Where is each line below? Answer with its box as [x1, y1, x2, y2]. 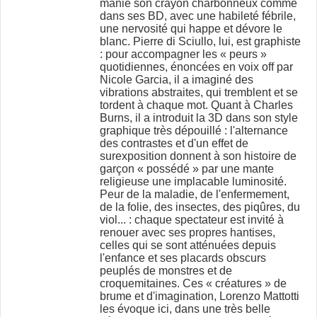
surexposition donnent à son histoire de [100, 150, 297, 163]
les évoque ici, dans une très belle [100, 303, 271, 316]
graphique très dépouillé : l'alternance [100, 125, 289, 137]
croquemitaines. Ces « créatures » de [100, 277, 287, 290]
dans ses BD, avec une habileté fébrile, [100, 10, 296, 23]
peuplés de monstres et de [100, 265, 233, 277]
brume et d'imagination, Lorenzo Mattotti [100, 290, 300, 303]
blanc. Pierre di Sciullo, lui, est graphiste [100, 35, 301, 48]
